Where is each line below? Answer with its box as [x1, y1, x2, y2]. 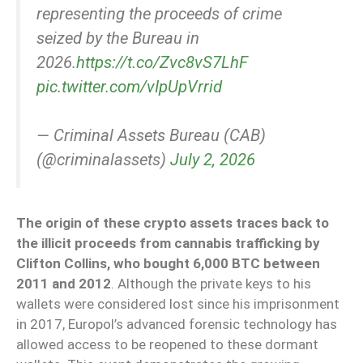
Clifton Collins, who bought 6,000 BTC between [16, 255, 320, 272]
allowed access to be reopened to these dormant [16, 336, 318, 353]
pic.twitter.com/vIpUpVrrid [36, 76, 222, 96]
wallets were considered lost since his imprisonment [16, 296, 340, 313]
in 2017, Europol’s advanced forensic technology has [16, 316, 337, 333]
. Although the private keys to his [111, 275, 311, 293]
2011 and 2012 [16, 275, 111, 293]
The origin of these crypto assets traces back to [16, 215, 329, 232]
